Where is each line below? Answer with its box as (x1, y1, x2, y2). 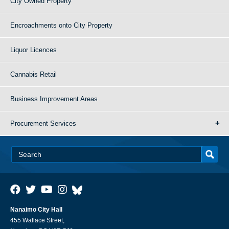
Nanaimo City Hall (10, 206, 62, 213)
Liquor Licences (10, 46, 57, 54)
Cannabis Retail (10, 71, 57, 78)
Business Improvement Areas (10, 95, 98, 103)
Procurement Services (10, 120, 76, 127)
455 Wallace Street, (10, 217, 64, 224)
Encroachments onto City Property (10, 21, 112, 29)
